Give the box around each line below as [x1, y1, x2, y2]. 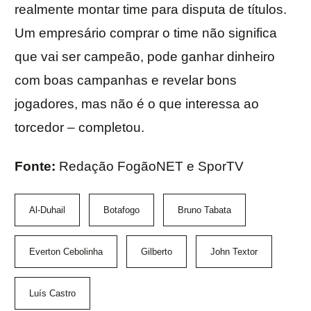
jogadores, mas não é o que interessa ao [15, 96, 259, 112]
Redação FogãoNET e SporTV [59, 159, 244, 174]
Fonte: [15, 159, 59, 174]
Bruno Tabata [178, 205, 231, 216]
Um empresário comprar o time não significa [15, 26, 277, 41]
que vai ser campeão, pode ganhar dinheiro [15, 49, 275, 65]
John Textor [210, 246, 258, 258]
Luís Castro [29, 288, 76, 299]
